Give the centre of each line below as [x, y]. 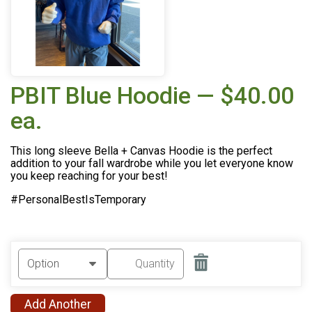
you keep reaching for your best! [91, 175]
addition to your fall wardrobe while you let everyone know [152, 163]
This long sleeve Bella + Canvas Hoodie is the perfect [141, 150]
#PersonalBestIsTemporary [78, 199]
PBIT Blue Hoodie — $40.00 [152, 95]
